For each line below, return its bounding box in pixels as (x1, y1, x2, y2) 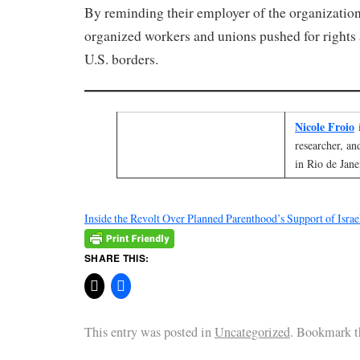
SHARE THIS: (84, 250, 149, 265)
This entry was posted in (84, 322, 215, 341)
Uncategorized (215, 322, 290, 341)
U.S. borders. (84, 50, 163, 69)
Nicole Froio (295, 118, 354, 135)
